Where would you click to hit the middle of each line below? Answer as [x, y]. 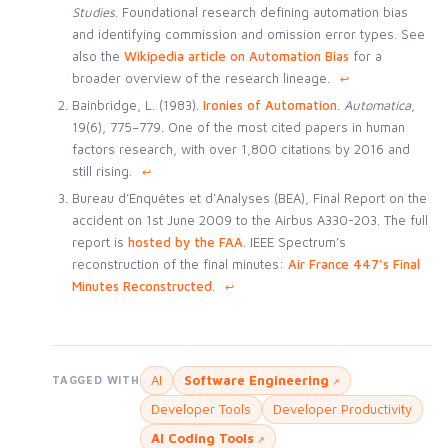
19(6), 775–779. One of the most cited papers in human [238, 127]
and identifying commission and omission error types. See [248, 33]
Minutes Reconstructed [141, 286]
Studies [93, 11]
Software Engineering [256, 380]
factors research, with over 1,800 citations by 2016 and [240, 149]
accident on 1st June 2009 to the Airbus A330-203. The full [249, 220]
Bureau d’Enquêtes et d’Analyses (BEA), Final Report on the [249, 198]
